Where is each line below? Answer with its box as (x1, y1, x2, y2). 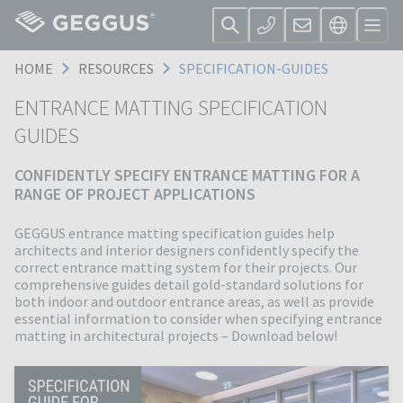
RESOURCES (78, 59, 154, 77)
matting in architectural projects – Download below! (14, 327, 337, 345)
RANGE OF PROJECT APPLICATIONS (14, 184, 255, 205)
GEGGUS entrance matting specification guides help (14, 224, 335, 243)
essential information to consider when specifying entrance (14, 309, 382, 328)
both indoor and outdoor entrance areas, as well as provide (14, 292, 374, 311)
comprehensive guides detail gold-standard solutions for (14, 275, 363, 294)
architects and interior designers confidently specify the (14, 241, 359, 260)
